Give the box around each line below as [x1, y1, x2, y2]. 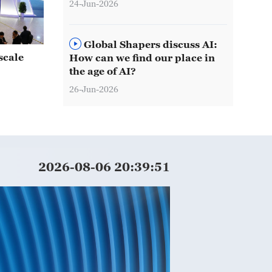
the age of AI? [69, 65, 136, 76]
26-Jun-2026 [69, 83, 118, 94]
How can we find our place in [69, 52, 215, 63]
